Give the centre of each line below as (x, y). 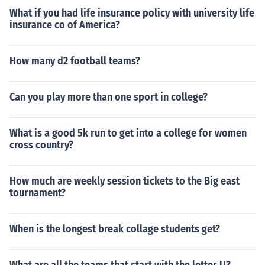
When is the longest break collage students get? (115, 229)
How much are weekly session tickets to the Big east (125, 181)
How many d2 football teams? (75, 61)
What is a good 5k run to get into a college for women (128, 133)
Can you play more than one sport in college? (109, 97)
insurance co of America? (65, 25)
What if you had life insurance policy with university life (132, 13)
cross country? (41, 145)
